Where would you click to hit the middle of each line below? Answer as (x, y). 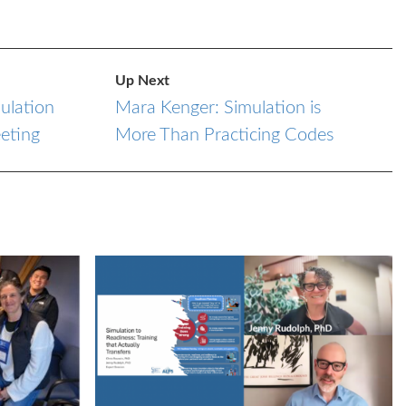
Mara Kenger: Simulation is (219, 108)
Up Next (143, 81)
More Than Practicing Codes (225, 135)
